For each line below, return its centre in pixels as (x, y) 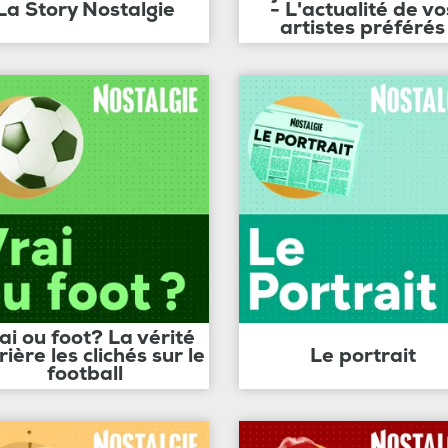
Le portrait (362, 355)
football (85, 373)
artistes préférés (363, 28)
